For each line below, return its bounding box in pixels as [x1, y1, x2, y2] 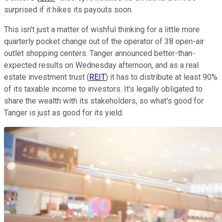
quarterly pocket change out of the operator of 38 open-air [4, 36, 204, 46]
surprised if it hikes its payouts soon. [4, 4, 135, 14]
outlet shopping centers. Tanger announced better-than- [4, 48, 195, 58]
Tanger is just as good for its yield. [4, 108, 125, 117]
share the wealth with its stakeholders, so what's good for [4, 96, 204, 106]
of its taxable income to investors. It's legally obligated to [4, 84, 203, 94]
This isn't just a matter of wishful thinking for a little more [4, 24, 200, 34]
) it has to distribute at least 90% [106, 72, 218, 82]
